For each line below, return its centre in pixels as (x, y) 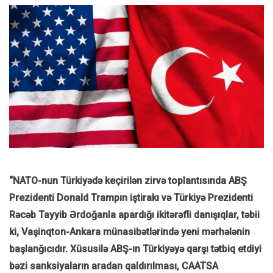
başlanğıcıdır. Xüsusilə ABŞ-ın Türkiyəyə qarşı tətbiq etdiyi (135, 249)
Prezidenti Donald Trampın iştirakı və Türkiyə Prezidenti (131, 198)
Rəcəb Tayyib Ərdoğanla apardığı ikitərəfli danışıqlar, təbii (134, 215)
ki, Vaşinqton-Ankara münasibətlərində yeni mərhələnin (129, 232)
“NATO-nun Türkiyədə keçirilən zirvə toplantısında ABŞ (128, 181)
